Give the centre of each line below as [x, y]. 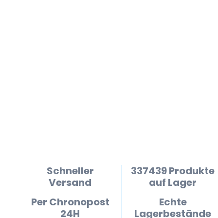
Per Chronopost [70, 202]
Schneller [70, 171]
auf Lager [173, 182]
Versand [70, 182]
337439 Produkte [173, 171]
